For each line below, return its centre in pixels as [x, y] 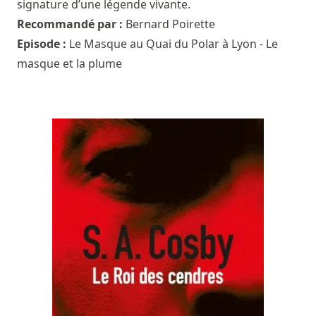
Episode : [43, 43]
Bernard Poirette [170, 24]
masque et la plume [69, 63]
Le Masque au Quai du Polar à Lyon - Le [174, 43]
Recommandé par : [71, 24]
